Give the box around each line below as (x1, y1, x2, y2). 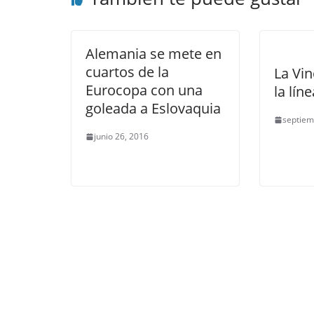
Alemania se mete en (86, 44, 221, 63)
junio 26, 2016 (94, 130, 149, 142)
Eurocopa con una (86, 81, 203, 100)
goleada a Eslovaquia (86, 99, 221, 118)
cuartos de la (86, 62, 169, 81)
